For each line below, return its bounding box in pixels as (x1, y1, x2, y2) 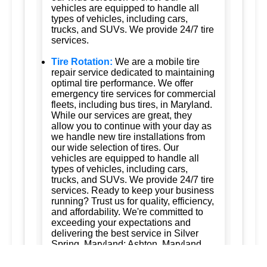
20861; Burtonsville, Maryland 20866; (51, 249, 209, 260)
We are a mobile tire (115, 56, 200, 67)
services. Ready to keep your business (51, 185, 214, 195)
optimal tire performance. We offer (51, 77, 193, 88)
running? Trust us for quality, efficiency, (51, 195, 214, 206)
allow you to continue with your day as (51, 120, 212, 131)
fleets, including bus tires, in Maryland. (51, 99, 212, 110)
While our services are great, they (51, 110, 192, 120)
